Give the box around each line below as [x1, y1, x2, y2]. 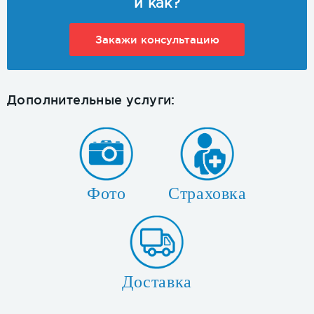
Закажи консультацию [95, 34, 219, 46]
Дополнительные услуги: [7, 93, 175, 107]
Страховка [168, 184, 247, 203]
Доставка [122, 273, 192, 292]
